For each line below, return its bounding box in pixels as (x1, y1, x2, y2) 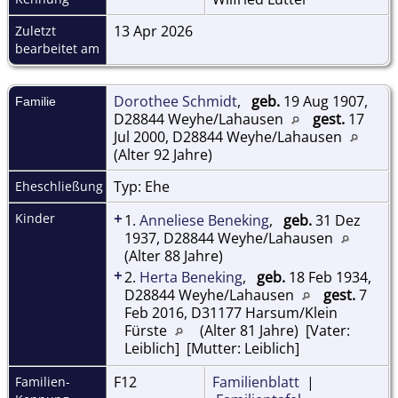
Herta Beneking (139, 267, 243, 287)
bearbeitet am (15, 39, 99, 57)
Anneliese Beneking (139, 210, 269, 230)
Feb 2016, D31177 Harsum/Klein (124, 302, 338, 322)
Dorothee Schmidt (114, 91, 237, 111)
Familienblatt (212, 371, 299, 392)
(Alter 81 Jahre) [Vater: (196, 320, 350, 340)
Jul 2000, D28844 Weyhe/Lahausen (114, 126, 346, 147)
